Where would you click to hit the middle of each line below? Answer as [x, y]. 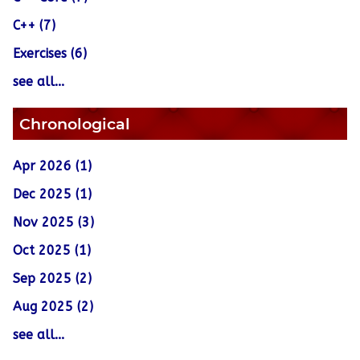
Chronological [75, 124]
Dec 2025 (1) [52, 194]
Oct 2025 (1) [52, 251]
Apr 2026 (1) [52, 166]
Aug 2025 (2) [53, 307]
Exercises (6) [50, 54]
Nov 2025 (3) [53, 223]
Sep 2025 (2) [52, 279]
